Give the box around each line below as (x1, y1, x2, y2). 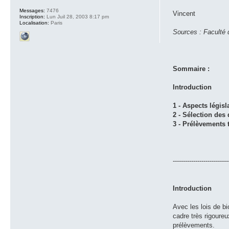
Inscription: (19, 13, 45, 19)
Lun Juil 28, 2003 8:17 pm (45, 13, 109, 19)
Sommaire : (173, 64, 210, 73)
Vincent (173, 9, 196, 17)
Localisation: (19, 19, 49, 26)
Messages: (19, 7, 45, 13)
